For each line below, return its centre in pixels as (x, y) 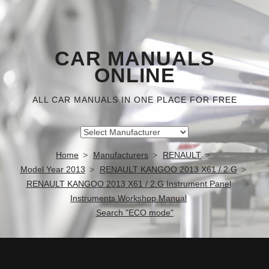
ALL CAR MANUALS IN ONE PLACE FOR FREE (134, 100)
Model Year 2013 (53, 169)
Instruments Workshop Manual (128, 198)
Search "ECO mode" (134, 213)
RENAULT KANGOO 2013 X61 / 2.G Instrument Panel (128, 184)
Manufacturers (121, 155)
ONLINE (134, 75)
